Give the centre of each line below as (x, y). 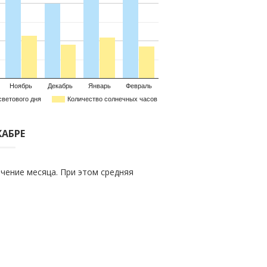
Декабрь (60, 86)
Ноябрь (21, 86)
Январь (99, 86)
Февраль (139, 86)
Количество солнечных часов (112, 99)
